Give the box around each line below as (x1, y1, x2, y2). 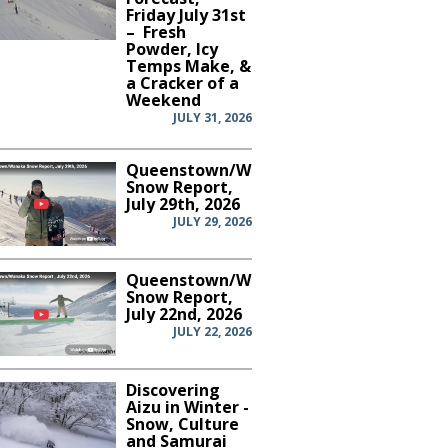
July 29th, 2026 (126, 192, 241, 215)
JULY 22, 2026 (172, 323, 252, 341)
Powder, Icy (126, 37, 219, 60)
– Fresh (126, 20, 187, 43)
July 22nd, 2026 (126, 303, 243, 326)
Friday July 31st (126, 3, 247, 26)
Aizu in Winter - (126, 396, 250, 419)
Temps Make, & (126, 54, 252, 77)
